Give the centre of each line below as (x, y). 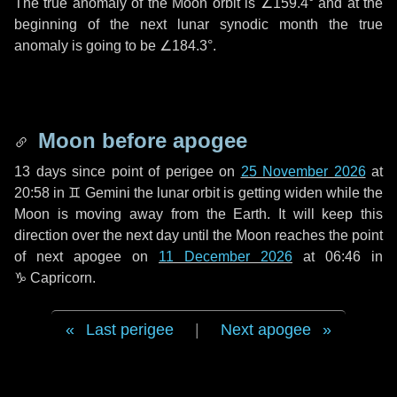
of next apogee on (86, 257)
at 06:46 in (338, 257)
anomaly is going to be (87, 46)
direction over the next (85, 235)
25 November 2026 (303, 171)
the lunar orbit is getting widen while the (257, 193)
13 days (40, 171)
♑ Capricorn (53, 278)
